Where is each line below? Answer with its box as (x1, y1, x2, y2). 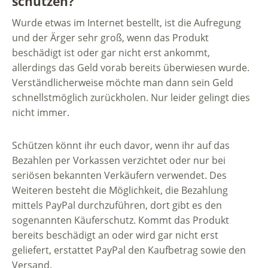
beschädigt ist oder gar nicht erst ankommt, (12, 46, 210, 60)
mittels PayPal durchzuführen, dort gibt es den (12, 199, 222, 212)
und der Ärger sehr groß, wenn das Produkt (12, 31, 209, 45)
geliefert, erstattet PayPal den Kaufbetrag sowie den (12, 243, 246, 257)
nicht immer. (12, 106, 69, 120)
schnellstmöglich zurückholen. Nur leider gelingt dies (12, 91, 250, 105)
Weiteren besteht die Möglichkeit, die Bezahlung (12, 184, 228, 197)
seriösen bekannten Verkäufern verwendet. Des (12, 169, 227, 182)
